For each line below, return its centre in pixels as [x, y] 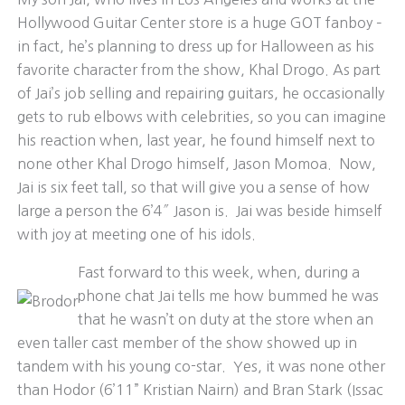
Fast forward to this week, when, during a [218, 272]
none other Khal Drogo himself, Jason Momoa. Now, [196, 163]
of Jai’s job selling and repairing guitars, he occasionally [200, 93]
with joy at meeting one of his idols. [136, 234]
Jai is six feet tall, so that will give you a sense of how [193, 187]
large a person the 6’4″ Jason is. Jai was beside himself [199, 210]
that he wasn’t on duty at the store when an [225, 319]
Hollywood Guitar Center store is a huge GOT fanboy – [199, 22]
